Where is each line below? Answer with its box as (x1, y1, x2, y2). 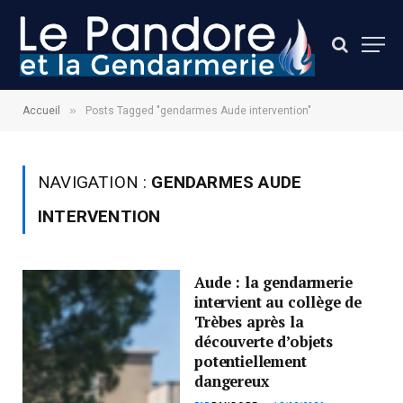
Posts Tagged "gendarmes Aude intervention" (85, 104, 311, 117)
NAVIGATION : (38, 172, 152, 193)
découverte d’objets (194, 332, 333, 352)
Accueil (22, 104, 60, 117)
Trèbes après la (194, 312, 304, 332)
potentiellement (194, 352, 307, 372)
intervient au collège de (194, 292, 363, 312)
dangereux (194, 372, 269, 391)
